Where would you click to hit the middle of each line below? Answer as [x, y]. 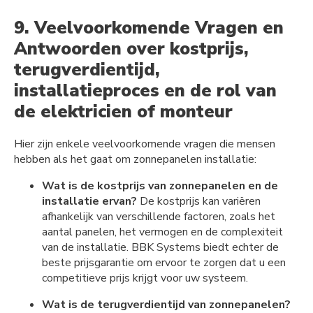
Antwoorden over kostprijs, [131, 49]
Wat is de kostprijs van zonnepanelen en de [160, 186]
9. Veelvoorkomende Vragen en [149, 28]
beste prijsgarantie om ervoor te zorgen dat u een [164, 263]
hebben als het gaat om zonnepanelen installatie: [135, 160]
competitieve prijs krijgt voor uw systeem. [145, 278]
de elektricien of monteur [123, 111]
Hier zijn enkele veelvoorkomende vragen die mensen [145, 144]
